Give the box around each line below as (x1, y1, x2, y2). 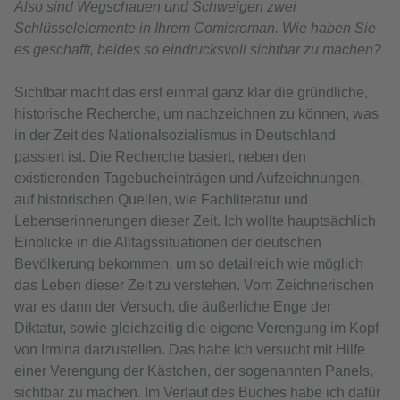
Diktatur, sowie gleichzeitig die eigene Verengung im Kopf (14, 321, 379, 337)
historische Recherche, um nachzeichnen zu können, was (14, 106, 379, 122)
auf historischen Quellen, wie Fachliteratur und (14, 192, 308, 208)
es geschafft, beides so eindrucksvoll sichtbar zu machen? (14, 42, 381, 58)
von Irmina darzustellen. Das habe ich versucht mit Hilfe (14, 342, 365, 358)
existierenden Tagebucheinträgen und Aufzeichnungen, (14, 171, 363, 187)
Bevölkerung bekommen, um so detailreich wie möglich (14, 256, 363, 272)
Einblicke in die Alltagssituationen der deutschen (14, 235, 321, 251)
